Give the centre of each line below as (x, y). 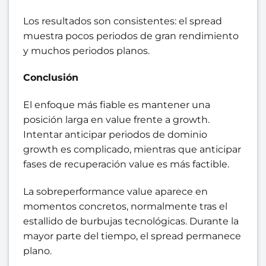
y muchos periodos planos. (86, 50)
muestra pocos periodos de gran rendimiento (131, 36)
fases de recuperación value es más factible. (126, 164)
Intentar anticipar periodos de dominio (115, 135)
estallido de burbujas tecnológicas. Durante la (131, 221)
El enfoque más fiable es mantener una (117, 105)
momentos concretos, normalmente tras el (125, 207)
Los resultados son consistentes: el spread (123, 21)
